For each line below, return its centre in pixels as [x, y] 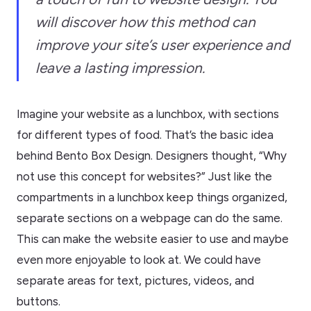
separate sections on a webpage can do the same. [150, 218]
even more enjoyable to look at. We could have [139, 259]
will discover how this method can [145, 22]
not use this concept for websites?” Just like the [144, 176]
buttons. [39, 301]
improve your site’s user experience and [162, 44]
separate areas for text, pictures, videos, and [135, 280]
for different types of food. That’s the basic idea [145, 134]
